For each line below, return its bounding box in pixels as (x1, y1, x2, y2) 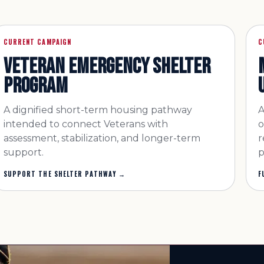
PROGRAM (3, 73, 68, 99)
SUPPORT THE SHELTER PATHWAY (3, 169, 117, 179)
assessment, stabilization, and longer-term (3, 133, 200, 144)
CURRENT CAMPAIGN (3, 37, 72, 47)
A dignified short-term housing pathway (3, 104, 192, 115)
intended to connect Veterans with (3, 118, 168, 130)
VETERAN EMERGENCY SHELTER (3, 54, 210, 80)
